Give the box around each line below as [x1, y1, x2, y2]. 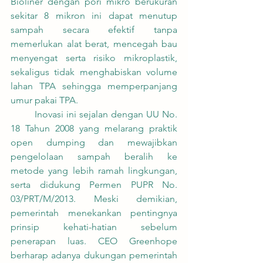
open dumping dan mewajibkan [11, 137, 177, 149]
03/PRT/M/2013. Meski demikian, [11, 193, 177, 205]
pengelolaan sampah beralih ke [11, 151, 177, 163]
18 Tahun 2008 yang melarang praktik [11, 123, 177, 134]
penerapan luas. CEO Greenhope [11, 235, 177, 247]
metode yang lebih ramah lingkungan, [11, 165, 177, 177]
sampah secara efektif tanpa [11, 24, 177, 36]
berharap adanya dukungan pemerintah [11, 249, 177, 261]
